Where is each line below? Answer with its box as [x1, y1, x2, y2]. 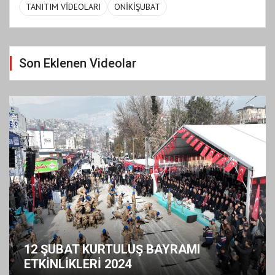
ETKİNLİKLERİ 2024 [24, 256, 131, 271]
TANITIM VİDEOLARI [26, 1, 101, 13]
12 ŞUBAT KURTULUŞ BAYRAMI [24, 241, 200, 257]
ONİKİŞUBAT [114, 1, 160, 13]
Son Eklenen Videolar [19, 56, 136, 71]
